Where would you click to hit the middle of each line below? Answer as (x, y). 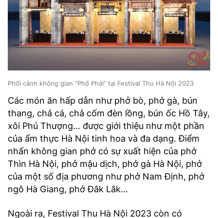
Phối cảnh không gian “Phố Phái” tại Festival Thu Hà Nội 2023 (101, 83)
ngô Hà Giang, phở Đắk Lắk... (68, 189)
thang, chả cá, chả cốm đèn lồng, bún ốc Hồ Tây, (109, 113)
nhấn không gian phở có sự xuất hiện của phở (102, 151)
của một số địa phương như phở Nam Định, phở (106, 177)
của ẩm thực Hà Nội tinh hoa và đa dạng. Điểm (104, 139)
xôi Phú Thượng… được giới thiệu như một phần (106, 126)
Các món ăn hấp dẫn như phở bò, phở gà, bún (103, 101)
